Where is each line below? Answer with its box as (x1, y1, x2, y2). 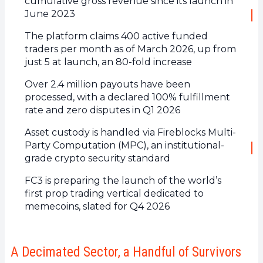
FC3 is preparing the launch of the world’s (25, 174, 221, 186)
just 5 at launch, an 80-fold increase (25, 56, 192, 68)
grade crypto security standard (25, 152, 170, 164)
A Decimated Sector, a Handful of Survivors (11, 244, 241, 260)
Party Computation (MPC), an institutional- (25, 139, 224, 151)
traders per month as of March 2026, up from (25, 43, 236, 55)
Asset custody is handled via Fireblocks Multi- (25, 126, 236, 138)
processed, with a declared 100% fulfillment (25, 91, 230, 103)
